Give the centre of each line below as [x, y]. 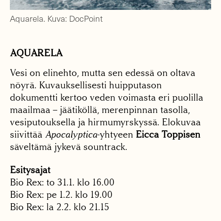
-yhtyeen [116, 134]
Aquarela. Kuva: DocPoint [56, 18]
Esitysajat [30, 170]
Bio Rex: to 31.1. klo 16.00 [62, 182]
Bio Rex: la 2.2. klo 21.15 [60, 207]
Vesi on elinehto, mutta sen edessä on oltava [103, 73]
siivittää [27, 134]
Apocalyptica [71, 134]
